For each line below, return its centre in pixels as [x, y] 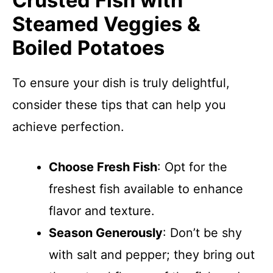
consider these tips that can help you [119, 105]
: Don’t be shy [202, 233]
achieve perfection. [68, 127]
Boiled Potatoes [88, 48]
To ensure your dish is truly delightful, [121, 83]
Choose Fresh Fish [103, 167]
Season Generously [106, 233]
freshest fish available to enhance [146, 189]
